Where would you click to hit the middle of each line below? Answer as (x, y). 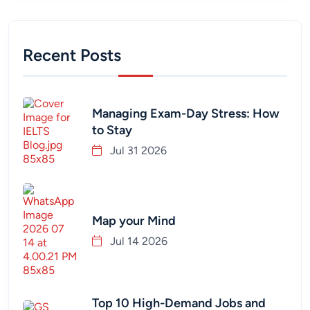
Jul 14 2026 (137, 241)
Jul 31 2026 (137, 150)
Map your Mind (134, 220)
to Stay (112, 130)
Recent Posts (72, 55)
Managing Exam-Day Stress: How (186, 113)
